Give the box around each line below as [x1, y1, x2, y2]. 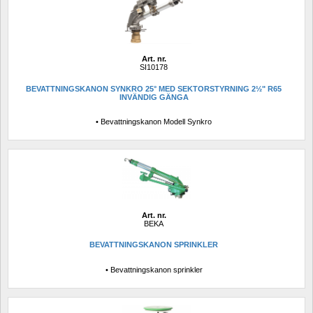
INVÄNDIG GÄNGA [119, 92, 189, 101]
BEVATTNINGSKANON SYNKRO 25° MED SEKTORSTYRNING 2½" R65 [26, 84, 282, 93]
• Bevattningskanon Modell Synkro [96, 117, 212, 126]
